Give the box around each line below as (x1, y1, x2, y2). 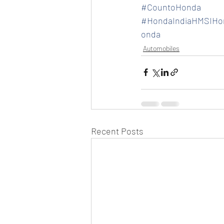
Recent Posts (91, 125, 143, 136)
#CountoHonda (141, 1, 201, 12)
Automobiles (143, 43, 179, 52)
